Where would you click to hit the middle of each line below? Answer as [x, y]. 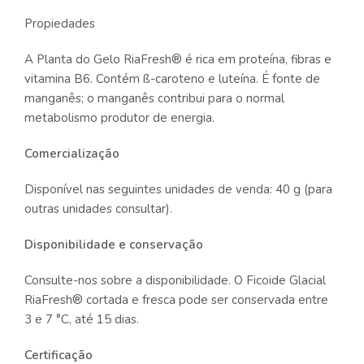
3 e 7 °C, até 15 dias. [82, 319]
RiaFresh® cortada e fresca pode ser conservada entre [176, 299]
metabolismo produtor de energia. [119, 117]
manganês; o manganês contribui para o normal [154, 98]
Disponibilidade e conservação [114, 244]
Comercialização [72, 153]
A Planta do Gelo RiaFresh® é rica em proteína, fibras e [178, 59]
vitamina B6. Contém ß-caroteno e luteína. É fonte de [172, 78]
